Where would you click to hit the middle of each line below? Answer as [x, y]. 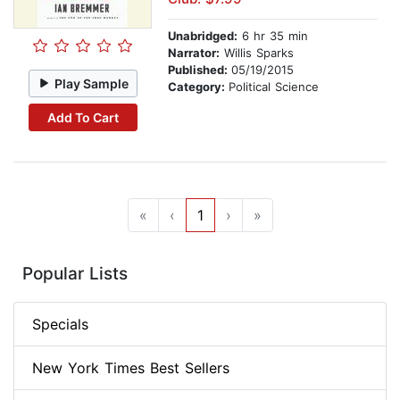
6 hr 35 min [273, 36]
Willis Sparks [257, 53]
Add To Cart [83, 117]
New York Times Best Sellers [131, 368]
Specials [60, 325]
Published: [200, 70]
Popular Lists [75, 274]
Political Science [274, 87]
